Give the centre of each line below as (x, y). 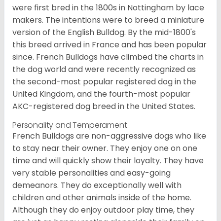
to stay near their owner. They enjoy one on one (105, 148)
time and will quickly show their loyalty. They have (108, 160)
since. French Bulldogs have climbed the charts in (108, 57)
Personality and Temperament (70, 125)
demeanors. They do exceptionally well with (97, 185)
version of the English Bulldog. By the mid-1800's (104, 32)
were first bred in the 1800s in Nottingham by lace (108, 7)
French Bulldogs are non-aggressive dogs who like (109, 136)
